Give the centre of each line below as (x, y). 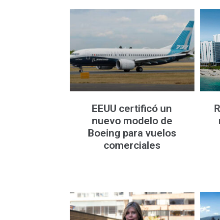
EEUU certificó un (132, 108)
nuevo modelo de (132, 121)
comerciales (132, 145)
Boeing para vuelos (132, 133)
